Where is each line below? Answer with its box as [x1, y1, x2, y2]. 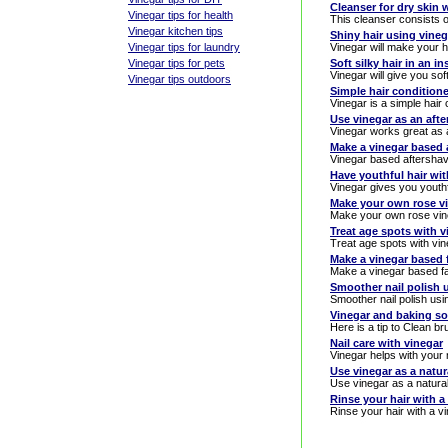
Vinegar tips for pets [128, 57, 225, 69]
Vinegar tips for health [128, 9, 233, 21]
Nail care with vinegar [330, 337, 443, 349]
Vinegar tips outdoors [128, 73, 231, 85]
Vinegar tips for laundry [128, 41, 240, 53]
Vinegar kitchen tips [128, 25, 223, 37]
